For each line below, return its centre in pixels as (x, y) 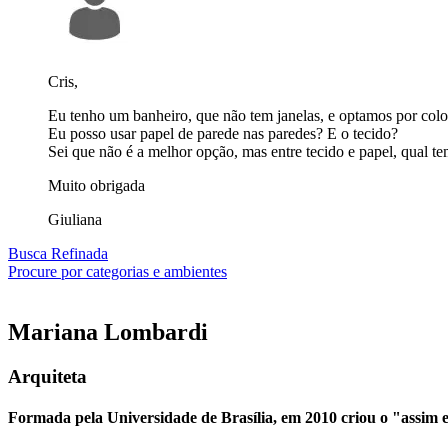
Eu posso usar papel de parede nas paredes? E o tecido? (223, 133)
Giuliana (75, 219)
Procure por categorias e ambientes (117, 271)
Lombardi (153, 331)
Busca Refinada (58, 253)
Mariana (53, 331)
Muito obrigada (96, 185)
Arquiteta (47, 376)
